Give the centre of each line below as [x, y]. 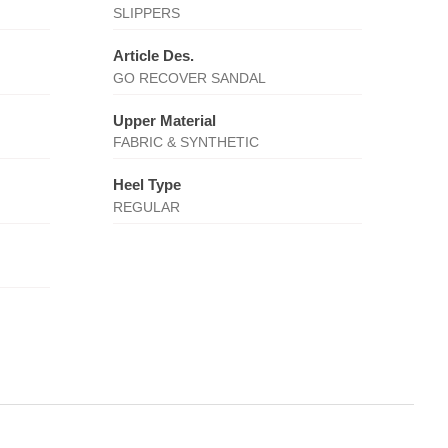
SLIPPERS [146, 13]
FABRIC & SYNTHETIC [185, 142]
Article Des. [153, 55]
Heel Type [146, 184]
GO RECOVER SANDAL [189, 77]
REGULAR [146, 206]
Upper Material [164, 120]
